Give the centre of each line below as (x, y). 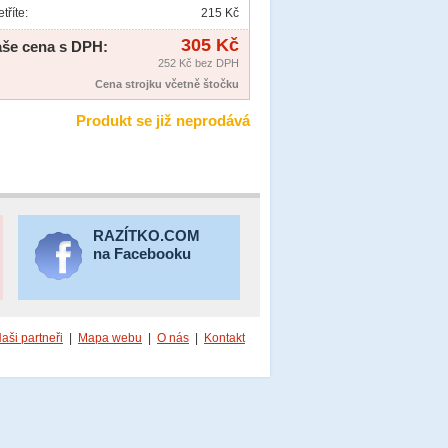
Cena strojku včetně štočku (167, 84)
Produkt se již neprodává (163, 121)
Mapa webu (110, 338)
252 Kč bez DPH (198, 63)
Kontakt (224, 338)
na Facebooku (142, 254)
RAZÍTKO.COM (147, 236)
